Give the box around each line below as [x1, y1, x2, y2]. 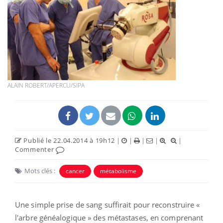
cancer [66, 166, 85, 175]
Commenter [15, 144, 56, 154]
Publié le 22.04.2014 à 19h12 [21, 135, 115, 145]
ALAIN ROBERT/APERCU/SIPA [7, 81, 85, 90]
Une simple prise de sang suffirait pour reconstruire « [15, 199, 200, 210]
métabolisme [100, 166, 136, 175]
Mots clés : [24, 166, 55, 175]
